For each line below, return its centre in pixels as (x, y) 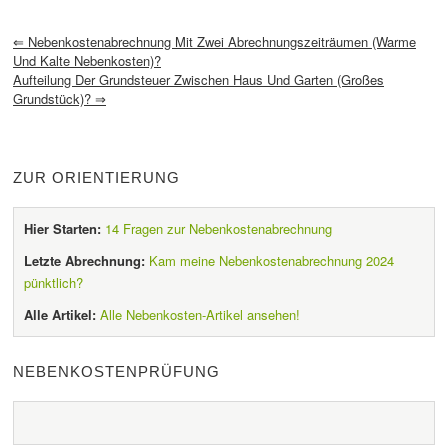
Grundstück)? (54, 98)
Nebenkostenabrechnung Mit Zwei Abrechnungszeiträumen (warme (220, 41)
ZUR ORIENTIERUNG (96, 177)
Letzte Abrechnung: (84, 260)
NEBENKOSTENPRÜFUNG (116, 371)
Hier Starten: (62, 228)
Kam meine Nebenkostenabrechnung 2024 (271, 260)
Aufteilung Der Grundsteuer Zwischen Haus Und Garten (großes (198, 79)
